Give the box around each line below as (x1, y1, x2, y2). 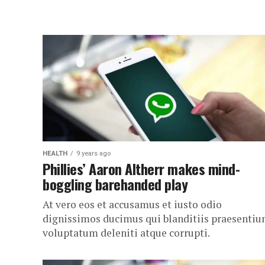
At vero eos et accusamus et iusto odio (43, 198, 222, 211)
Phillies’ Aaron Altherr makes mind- (43, 158, 240, 179)
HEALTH (43, 150, 67, 157)
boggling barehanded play (43, 173, 188, 195)
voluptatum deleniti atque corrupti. (43, 226, 210, 240)
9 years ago (76, 150, 111, 157)
